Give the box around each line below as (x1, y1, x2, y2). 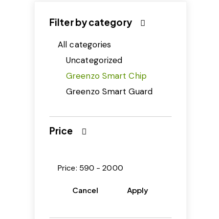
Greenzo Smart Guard (66, 86, 153, 97)
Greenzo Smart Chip (66, 70, 147, 82)
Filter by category (49, 16, 132, 28)
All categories (58, 39, 111, 50)
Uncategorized (66, 55, 123, 66)
